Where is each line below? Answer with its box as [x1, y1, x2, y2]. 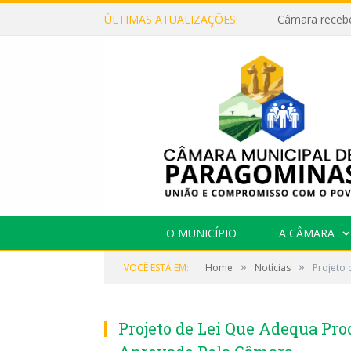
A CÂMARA [278, 225, 335, 241]
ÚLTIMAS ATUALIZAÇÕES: [104, 12, 238, 27]
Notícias [255, 260, 291, 274]
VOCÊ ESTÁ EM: [124, 260, 189, 274]
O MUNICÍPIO [165, 225, 237, 241]
